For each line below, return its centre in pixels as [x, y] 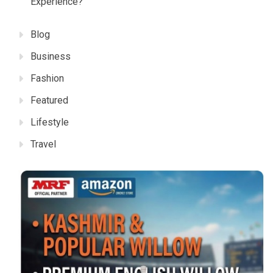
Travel [43, 144]
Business [51, 56]
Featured [49, 100]
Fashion [47, 78]
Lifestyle [50, 122]
